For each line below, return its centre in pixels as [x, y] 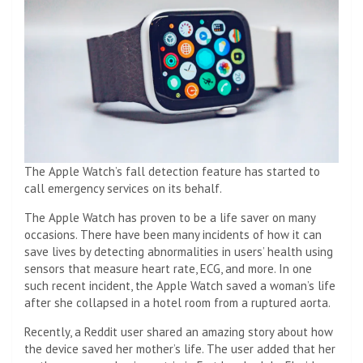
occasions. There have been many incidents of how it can [173, 235]
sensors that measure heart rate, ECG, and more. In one [168, 269]
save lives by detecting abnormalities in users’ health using [179, 252]
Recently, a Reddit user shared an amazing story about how [179, 332]
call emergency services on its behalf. [123, 189]
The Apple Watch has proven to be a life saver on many [170, 218]
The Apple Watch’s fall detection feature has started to [172, 172]
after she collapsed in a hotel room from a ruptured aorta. [177, 303]
